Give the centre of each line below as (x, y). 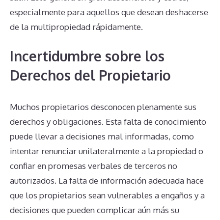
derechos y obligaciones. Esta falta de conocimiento (108, 122)
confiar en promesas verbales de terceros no (94, 166)
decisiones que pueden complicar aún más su (95, 210)
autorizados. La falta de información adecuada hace (107, 181)
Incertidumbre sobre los (87, 56)
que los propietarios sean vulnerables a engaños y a (107, 195)
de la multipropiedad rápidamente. (76, 27)
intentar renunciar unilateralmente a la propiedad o (107, 151)
